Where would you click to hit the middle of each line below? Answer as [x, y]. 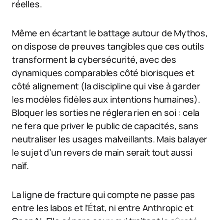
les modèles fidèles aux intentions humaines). [106, 99]
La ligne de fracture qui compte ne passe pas [104, 195]
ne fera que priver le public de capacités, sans [105, 126]
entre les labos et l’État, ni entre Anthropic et [103, 208]
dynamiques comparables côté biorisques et [103, 73]
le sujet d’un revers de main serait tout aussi [102, 152]
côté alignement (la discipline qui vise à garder [106, 86]
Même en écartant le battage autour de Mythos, [110, 33]
